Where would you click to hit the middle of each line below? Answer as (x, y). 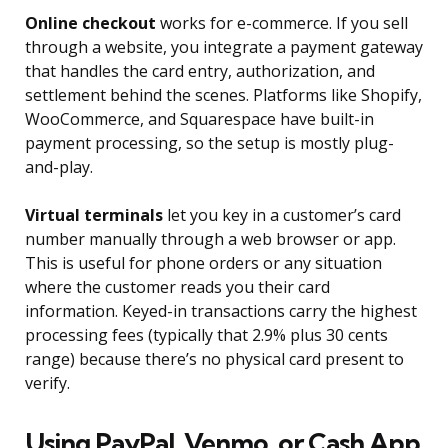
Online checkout (90, 23)
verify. (47, 383)
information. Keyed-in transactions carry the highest (221, 311)
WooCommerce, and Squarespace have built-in (199, 119)
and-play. (59, 167)
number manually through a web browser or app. (210, 239)
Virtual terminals (94, 215)
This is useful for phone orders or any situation (203, 263)
